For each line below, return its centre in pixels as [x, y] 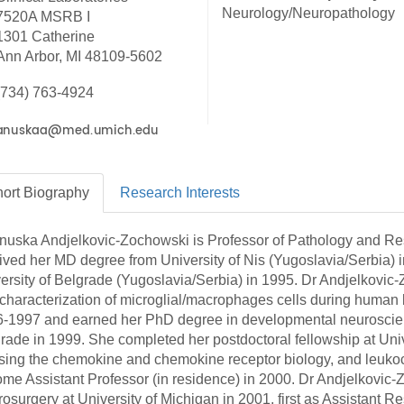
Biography [54, 193]
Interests [212, 193]
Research [152, 193]
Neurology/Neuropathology [308, 13]
